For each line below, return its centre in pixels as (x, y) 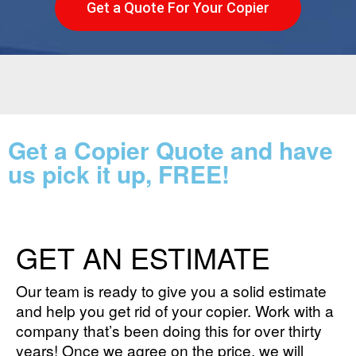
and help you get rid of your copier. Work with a (175, 311)
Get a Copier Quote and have (170, 150)
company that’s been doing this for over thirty (169, 331)
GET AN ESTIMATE (143, 257)
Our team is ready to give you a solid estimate (171, 291)
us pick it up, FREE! (119, 174)
